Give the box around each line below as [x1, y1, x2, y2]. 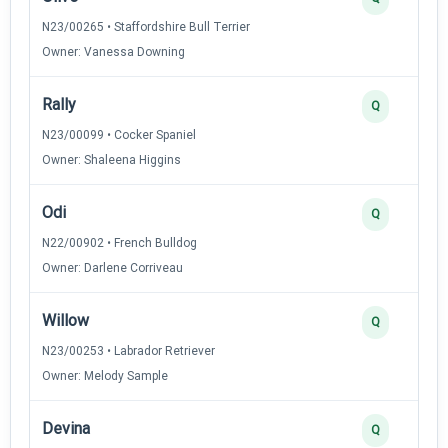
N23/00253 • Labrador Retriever [42, 343, 215, 358]
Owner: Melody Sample [42, 368, 168, 383]
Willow [42, 310, 89, 330]
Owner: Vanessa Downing [42, 44, 185, 59]
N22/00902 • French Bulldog [42, 235, 197, 250]
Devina [42, 418, 90, 438]
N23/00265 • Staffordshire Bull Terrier [42, 19, 250, 34]
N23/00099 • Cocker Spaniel [42, 127, 196, 142]
